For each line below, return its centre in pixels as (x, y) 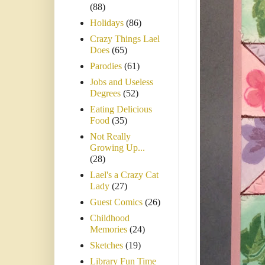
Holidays (107, 23)
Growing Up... (117, 148)
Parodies (106, 66)
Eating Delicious (121, 109)
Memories (109, 230)
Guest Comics (116, 202)
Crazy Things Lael (125, 39)
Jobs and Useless (122, 82)
